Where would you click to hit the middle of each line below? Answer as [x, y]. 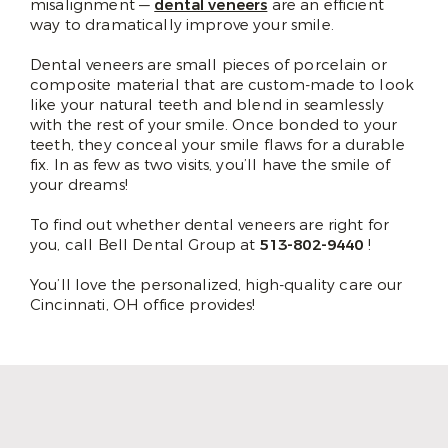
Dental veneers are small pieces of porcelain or [209, 64]
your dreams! [79, 184]
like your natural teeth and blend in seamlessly [207, 104]
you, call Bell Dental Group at [145, 244]
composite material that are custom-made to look [222, 84]
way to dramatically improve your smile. [182, 24]
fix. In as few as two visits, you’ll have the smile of [210, 164]
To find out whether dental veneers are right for [210, 224]
